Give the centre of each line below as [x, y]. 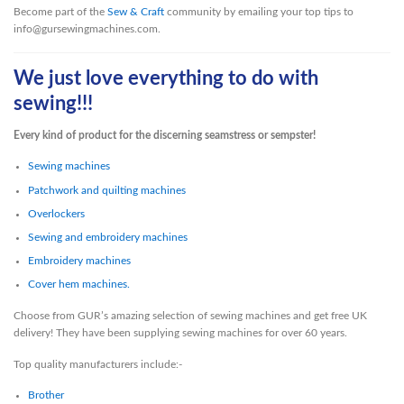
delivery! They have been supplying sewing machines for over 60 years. [180, 332]
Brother [46, 395]
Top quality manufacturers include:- [98, 364]
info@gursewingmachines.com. [87, 29]
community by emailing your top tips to [259, 12]
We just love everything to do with [166, 79]
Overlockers [56, 213]
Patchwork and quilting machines [106, 190]
